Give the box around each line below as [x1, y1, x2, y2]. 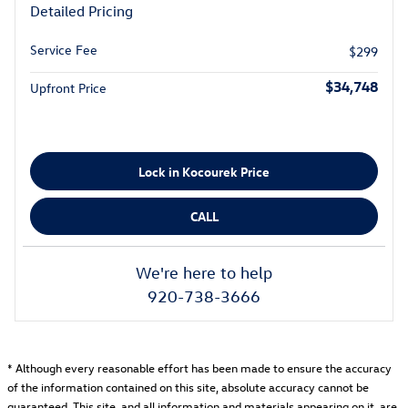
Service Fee [30, 41, 97, 59]
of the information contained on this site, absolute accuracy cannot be [7, 379, 369, 395]
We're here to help [136, 263, 272, 283]
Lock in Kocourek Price [138, 162, 270, 180]
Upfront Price [30, 79, 107, 97]
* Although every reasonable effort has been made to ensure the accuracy [7, 360, 392, 376]
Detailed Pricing [30, 2, 133, 21]
